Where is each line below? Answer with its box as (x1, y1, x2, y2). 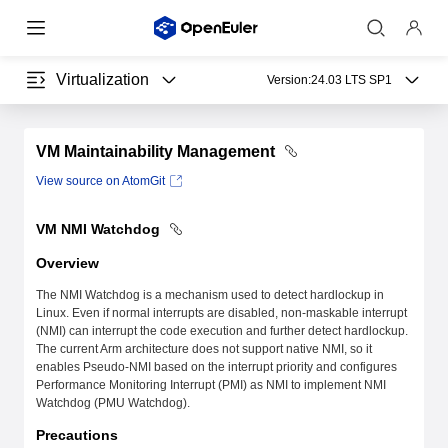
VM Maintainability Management (36, 143, 279, 160)
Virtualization (56, 71, 149, 88)
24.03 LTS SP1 (311, 73, 392, 87)
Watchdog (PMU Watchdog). (36, 396, 190, 410)
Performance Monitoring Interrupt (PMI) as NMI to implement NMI (36, 378, 386, 392)
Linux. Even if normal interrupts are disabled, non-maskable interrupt (36, 306, 407, 320)
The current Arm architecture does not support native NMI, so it (36, 342, 372, 356)
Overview (36, 255, 103, 271)
